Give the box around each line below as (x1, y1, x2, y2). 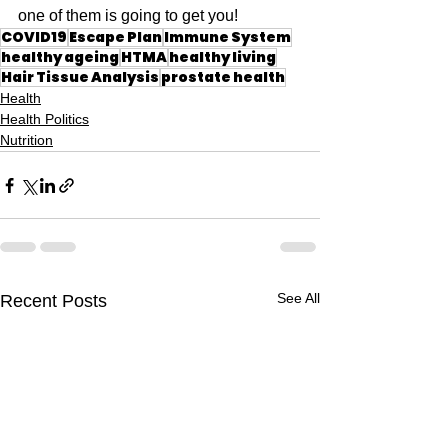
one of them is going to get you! (18, 7, 238, 25)
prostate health (161, 67, 285, 88)
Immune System (164, 27, 291, 48)
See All (277, 290, 320, 307)
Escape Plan (69, 27, 162, 48)
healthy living (169, 47, 276, 68)
